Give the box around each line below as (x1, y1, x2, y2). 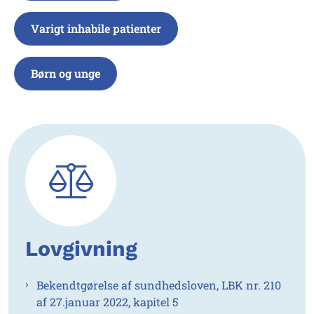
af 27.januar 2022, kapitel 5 (36, 294, 178, 310)
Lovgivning (25, 236, 137, 261)
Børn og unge (31, 66, 100, 81)
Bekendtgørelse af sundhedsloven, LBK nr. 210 (36, 278, 281, 293)
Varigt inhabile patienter (31, 21, 161, 36)
